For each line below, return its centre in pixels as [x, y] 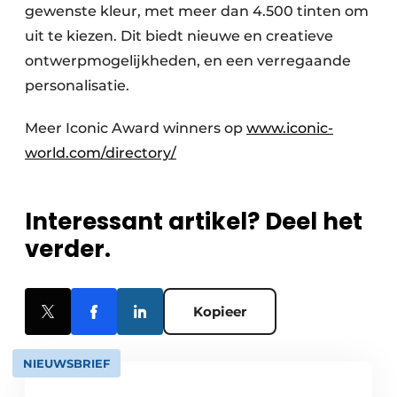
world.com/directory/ [101, 152]
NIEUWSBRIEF [66, 363]
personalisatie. [79, 85]
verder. [68, 249]
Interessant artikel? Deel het [194, 221]
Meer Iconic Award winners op [136, 128]
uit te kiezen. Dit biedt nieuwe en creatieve [179, 35]
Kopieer [220, 311]
